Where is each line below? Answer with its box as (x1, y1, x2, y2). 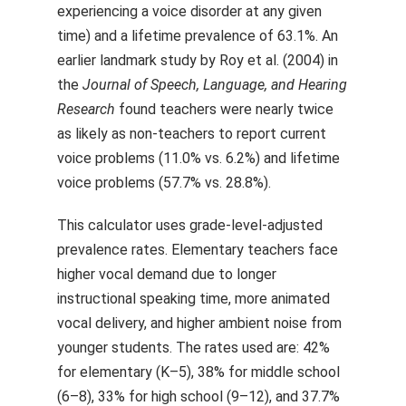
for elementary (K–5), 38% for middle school (57, 363, 340, 381)
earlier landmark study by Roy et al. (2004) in (57, 52, 338, 69)
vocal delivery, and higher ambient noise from (57, 314, 342, 332)
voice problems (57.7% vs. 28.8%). (57, 174, 271, 191)
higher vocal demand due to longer (57, 266, 276, 283)
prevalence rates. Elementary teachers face (57, 241, 338, 258)
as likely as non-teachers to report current (57, 125, 326, 142)
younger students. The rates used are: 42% (57, 339, 330, 356)
